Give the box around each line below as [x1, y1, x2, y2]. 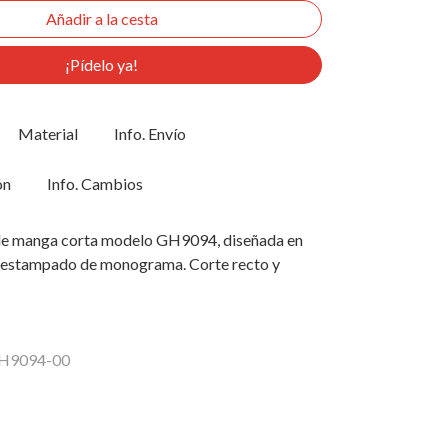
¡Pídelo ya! [65, 54, 138, 74]
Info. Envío [114, 123, 186, 143]
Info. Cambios [47, 173, 143, 193]
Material [18, 123, 78, 143]
